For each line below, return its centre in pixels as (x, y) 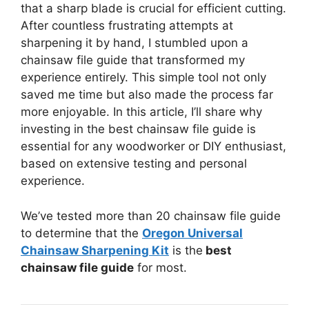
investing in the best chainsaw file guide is (138, 129)
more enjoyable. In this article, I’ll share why (141, 112)
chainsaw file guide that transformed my (133, 60)
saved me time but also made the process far (147, 94)
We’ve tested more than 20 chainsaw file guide (151, 216)
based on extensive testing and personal (134, 163)
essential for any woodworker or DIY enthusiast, (153, 146)
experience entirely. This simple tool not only (143, 77)
